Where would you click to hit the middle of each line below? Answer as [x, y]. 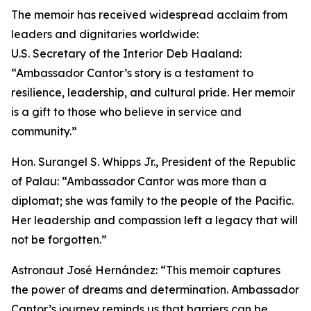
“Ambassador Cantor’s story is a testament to [132, 73]
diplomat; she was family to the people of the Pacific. [152, 201]
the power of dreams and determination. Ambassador [155, 290]
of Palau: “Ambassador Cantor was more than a [139, 182]
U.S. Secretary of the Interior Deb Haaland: [126, 54]
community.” [44, 132]
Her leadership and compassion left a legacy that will [154, 220]
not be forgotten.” [59, 240]
